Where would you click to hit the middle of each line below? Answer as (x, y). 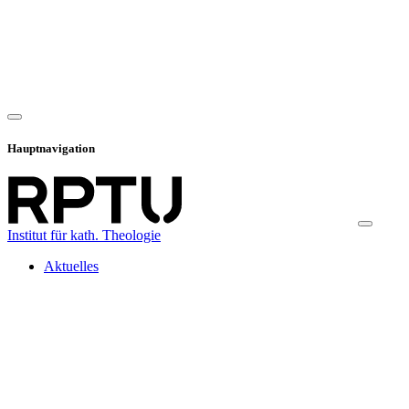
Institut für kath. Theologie (84, 235)
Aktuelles (71, 266)
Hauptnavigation (51, 148)
